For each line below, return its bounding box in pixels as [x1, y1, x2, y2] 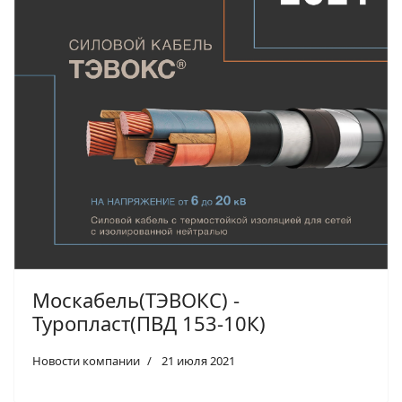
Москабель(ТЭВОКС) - [32, 286, 240, 314]
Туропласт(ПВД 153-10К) [32, 310, 266, 337]
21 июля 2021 [162, 353, 235, 370]
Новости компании [32, 353, 140, 370]
